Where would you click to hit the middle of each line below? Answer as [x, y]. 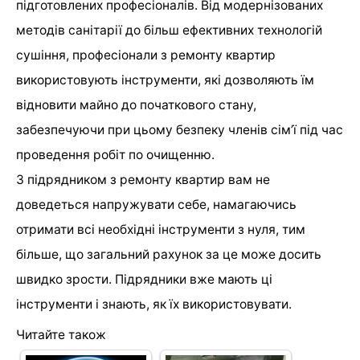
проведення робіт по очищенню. [115, 154]
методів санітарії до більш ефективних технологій [169, 30]
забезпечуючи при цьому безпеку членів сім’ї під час [180, 129]
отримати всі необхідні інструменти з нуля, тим [161, 229]
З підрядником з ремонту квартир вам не [143, 179]
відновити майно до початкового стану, [136, 104]
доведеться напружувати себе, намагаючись [156, 204]
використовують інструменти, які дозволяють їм [165, 80]
